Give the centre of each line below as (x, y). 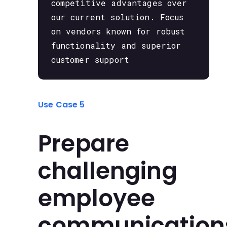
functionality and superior (116, 45)
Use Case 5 (62, 105)
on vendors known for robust (118, 31)
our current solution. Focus (117, 17)
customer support (90, 59)
